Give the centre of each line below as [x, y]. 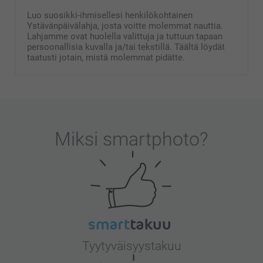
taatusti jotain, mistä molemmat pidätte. [106, 57]
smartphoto [151, 139]
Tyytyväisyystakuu [131, 246]
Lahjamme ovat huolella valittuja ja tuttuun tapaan [125, 36]
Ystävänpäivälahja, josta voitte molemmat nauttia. [125, 26]
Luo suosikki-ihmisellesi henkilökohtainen [110, 15]
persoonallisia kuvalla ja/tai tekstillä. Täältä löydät [126, 47]
